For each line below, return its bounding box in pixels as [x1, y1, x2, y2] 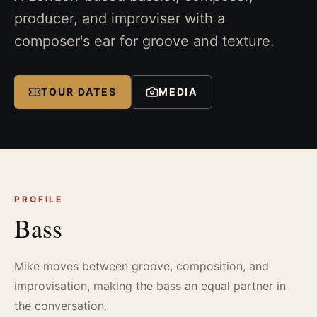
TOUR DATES [41, 85, 117, 98]
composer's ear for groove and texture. [14, 32, 275, 50]
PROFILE [14, 193, 64, 204]
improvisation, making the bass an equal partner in [14, 278, 286, 293]
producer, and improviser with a [14, 9, 225, 27]
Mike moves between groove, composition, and [14, 258, 269, 273]
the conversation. [14, 298, 107, 313]
